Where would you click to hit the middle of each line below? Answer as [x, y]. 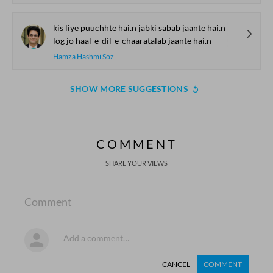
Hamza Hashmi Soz [83, 56]
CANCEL [176, 264]
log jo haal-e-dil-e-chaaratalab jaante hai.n [132, 41]
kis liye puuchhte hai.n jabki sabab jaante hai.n [139, 28]
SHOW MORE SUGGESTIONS [129, 89]
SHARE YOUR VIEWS [136, 163]
